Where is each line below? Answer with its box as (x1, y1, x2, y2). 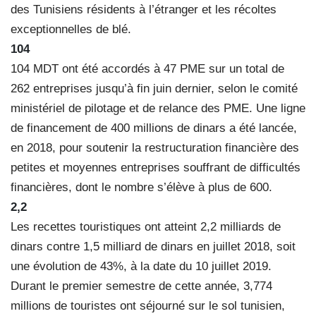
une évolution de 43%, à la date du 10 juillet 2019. (11, 259, 272, 273)
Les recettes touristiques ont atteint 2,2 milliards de (11, 219, 281, 233)
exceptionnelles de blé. (11, 22, 131, 36)
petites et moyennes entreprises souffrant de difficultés (11, 160, 300, 174)
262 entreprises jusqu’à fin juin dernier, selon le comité (11, 81, 298, 95)
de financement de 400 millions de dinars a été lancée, (11, 121, 297, 135)
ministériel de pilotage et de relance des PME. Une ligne (11, 101, 305, 115)
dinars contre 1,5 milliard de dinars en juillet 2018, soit (11, 239, 296, 253)
